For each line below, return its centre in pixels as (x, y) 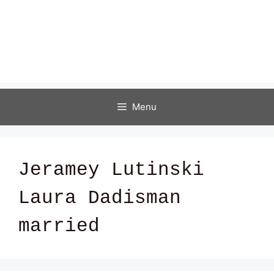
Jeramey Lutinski (111, 170)
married (59, 226)
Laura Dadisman (100, 198)
